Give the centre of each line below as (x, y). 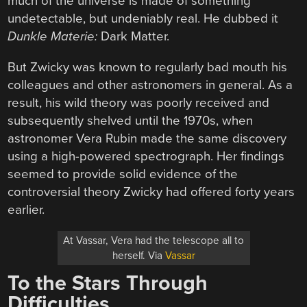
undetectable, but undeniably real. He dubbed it (143, 19)
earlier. (26, 209)
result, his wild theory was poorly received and (139, 102)
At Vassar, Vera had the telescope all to (153, 241)
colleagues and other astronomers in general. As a (150, 85)
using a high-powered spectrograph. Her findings (146, 156)
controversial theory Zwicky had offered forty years (151, 192)
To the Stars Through (108, 284)
